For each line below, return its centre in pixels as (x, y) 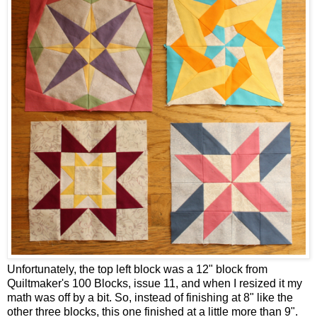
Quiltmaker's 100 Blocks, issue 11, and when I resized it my (155, 283)
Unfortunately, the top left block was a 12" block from (137, 269)
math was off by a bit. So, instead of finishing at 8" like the (150, 297)
